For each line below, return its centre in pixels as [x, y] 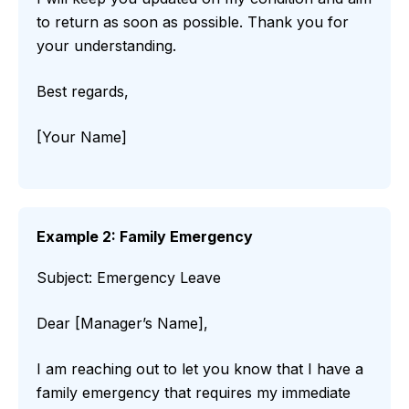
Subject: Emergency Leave [129, 278]
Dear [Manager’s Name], [122, 324]
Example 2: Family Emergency [145, 237]
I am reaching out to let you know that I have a [200, 369]
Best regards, [83, 92]
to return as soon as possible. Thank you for [193, 22]
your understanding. [106, 46]
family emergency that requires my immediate [194, 393]
